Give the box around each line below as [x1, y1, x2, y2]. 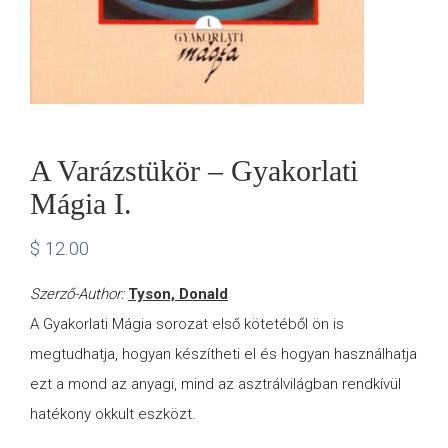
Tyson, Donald [128, 285, 228, 304]
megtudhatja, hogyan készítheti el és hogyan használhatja [30, 345, 417, 364]
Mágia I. [30, 187, 132, 220]
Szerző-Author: [30, 285, 128, 304]
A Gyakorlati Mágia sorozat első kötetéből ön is [30, 315, 344, 334]
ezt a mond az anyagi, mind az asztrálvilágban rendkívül [30, 375, 401, 394]
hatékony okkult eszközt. [30, 405, 196, 424]
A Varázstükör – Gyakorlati [30, 154, 358, 187]
